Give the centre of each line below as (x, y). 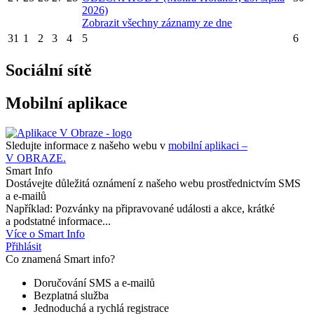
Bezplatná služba (71, 295)
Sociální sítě (49, 70)
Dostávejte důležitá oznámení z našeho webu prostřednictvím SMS (153, 183)
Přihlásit (23, 246)
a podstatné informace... (58, 221)
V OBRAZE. (36, 158)
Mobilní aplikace (67, 103)
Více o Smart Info (45, 233)
